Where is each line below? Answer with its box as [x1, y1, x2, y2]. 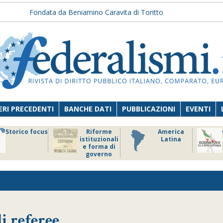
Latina [161, 135, 181, 143]
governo [86, 150, 112, 158]
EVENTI [186, 104, 211, 113]
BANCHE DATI [64, 104, 112, 113]
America [158, 127, 184, 136]
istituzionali [79, 135, 118, 143]
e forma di [82, 142, 115, 151]
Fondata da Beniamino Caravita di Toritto [29, 7, 163, 17]
